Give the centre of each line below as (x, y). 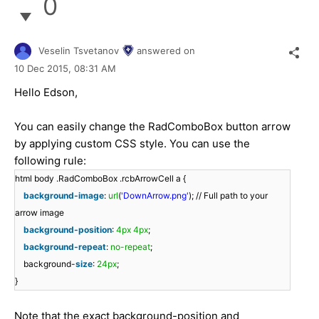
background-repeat (65, 247)
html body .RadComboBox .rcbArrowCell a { (100, 179)
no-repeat (130, 247)
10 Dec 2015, (44, 69)
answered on (166, 50)
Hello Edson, (46, 93)
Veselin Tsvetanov (79, 50)
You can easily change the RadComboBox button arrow (152, 127)
